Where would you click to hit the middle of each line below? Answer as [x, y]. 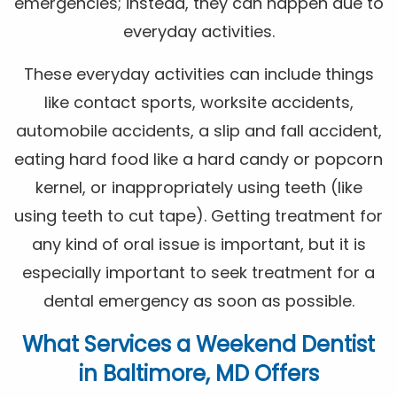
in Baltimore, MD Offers [198, 373]
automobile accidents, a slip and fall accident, [198, 130]
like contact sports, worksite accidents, [198, 102]
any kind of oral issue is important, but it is [198, 244]
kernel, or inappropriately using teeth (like [198, 187]
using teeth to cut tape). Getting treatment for [198, 215]
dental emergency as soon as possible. [198, 300]
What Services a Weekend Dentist [198, 344]
